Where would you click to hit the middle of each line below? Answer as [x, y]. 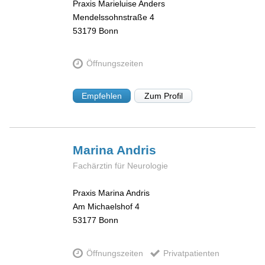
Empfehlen [102, 96]
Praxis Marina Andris [112, 193]
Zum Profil [163, 96]
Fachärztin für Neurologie [121, 165]
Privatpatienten [191, 253]
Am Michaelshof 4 [106, 207]
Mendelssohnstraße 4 [114, 17]
